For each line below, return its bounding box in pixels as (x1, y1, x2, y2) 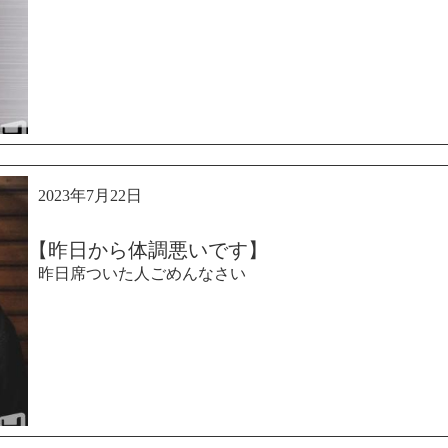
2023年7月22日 (38, 187, 142, 204)
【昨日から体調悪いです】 (28, 239, 268, 261)
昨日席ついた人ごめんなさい (38, 265, 246, 282)
